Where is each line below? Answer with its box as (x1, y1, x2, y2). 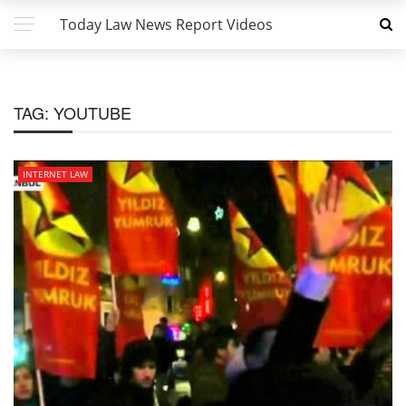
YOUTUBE (53, 101, 131, 124)
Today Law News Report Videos (60, 14, 273, 34)
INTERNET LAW (23, 168, 88, 180)
